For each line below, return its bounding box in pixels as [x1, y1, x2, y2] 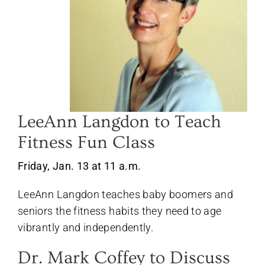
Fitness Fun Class [18, 132, 155, 153]
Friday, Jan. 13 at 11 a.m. [18, 159, 141, 172]
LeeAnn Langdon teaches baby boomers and [18, 188, 234, 201]
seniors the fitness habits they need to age [18, 204, 222, 217]
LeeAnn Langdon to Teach [18, 111, 221, 132]
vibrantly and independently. [18, 221, 154, 234]
